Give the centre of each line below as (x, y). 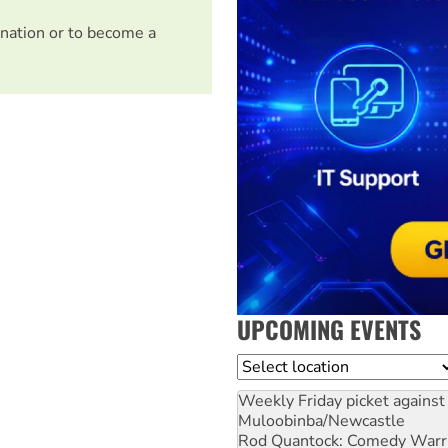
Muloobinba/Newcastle (321, 420)
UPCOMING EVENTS (329, 328)
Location (269, 365)
